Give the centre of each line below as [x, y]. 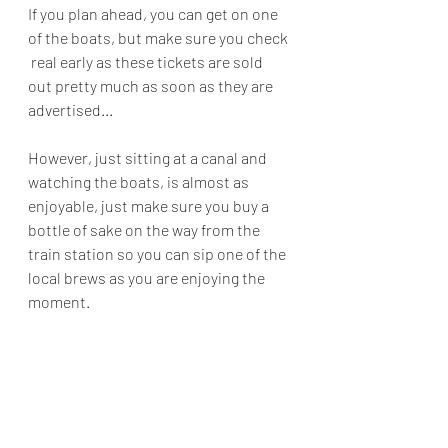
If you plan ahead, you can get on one [154, 13]
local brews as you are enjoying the [148, 277]
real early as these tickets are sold [147, 61]
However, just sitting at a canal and [149, 157]
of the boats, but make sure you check [159, 37]
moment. [59, 301]
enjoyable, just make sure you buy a [150, 205]
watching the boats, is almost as [140, 181]
